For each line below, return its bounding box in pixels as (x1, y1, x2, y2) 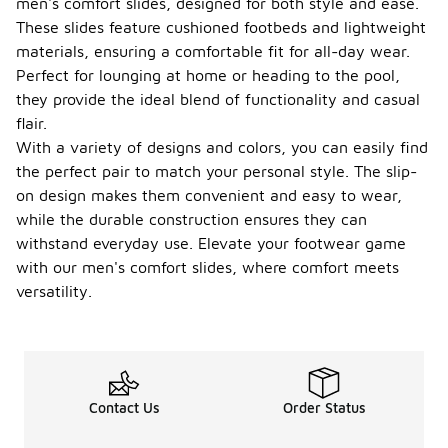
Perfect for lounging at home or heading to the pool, (16, 66, 400, 84)
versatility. (16, 282, 92, 300)
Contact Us (88, 399, 160, 416)
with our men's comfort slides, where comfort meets (16, 258, 399, 276)
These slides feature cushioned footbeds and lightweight (16, 18, 426, 36)
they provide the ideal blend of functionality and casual (16, 90, 420, 108)
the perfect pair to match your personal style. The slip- (16, 162, 417, 180)
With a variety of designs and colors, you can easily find (16, 138, 428, 156)
